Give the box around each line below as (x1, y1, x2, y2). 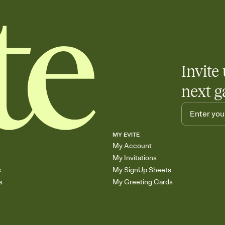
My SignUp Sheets (113, 166, 171, 175)
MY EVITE (113, 131, 140, 139)
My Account (113, 142, 152, 151)
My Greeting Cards (113, 178, 173, 187)
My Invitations (113, 154, 157, 163)
